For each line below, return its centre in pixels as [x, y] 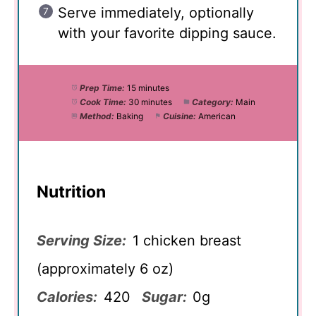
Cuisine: [179, 116]
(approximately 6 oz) [105, 268]
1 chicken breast [187, 240]
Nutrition [71, 192]
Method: [97, 116]
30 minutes [150, 102]
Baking [129, 116]
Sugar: [164, 297]
